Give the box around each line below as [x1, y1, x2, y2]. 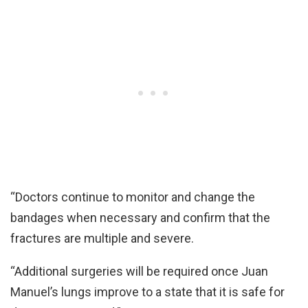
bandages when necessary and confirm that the [10, 210, 270, 225]
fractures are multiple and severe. [10, 230, 194, 245]
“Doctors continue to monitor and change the [10, 189, 255, 204]
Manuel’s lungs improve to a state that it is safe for [10, 284, 285, 299]
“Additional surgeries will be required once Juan [10, 263, 268, 278]
